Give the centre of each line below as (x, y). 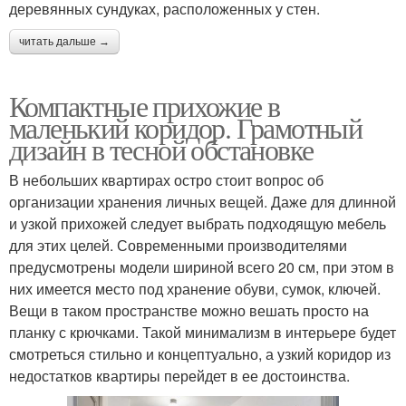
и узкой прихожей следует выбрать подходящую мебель (198, 223)
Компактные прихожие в (145, 105)
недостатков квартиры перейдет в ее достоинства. (179, 375)
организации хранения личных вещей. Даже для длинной (203, 201)
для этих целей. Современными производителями (178, 245)
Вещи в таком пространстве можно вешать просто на (189, 310)
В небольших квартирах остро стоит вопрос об (166, 179)
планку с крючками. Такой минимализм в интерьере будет (203, 332)
